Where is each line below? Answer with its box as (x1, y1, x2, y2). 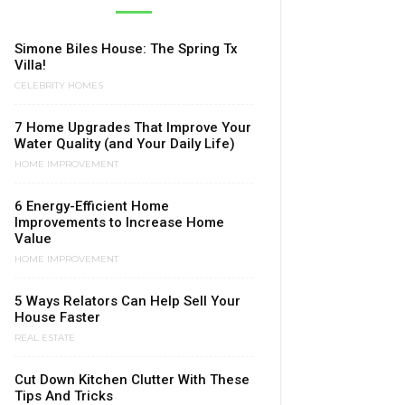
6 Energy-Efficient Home (14, 198, 169, 214)
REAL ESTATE (14, 332, 75, 344)
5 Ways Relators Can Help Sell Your (14, 293, 240, 309)
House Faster (14, 309, 100, 325)
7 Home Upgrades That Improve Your (14, 119, 251, 136)
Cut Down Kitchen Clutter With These (14, 372, 250, 388)
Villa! (14, 57, 46, 73)
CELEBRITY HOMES (14, 80, 103, 92)
